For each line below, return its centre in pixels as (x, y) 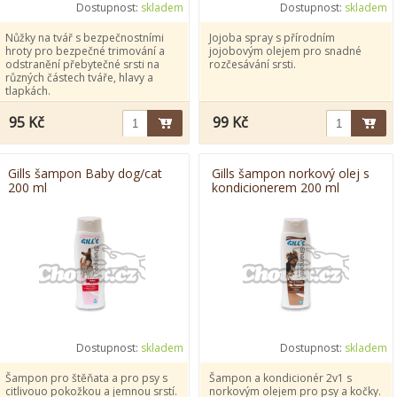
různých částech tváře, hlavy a (79, 78)
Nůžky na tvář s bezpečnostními (85, 38)
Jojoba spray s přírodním (272, 38)
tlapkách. (28, 91)
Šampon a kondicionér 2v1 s (280, 378)
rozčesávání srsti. (253, 64)
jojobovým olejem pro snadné (285, 51)
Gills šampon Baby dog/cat (85, 173)
